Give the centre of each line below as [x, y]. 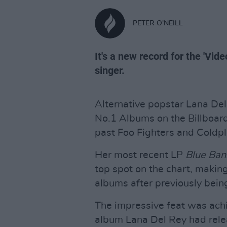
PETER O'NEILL [158, 23]
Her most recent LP [140, 155]
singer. [110, 70]
